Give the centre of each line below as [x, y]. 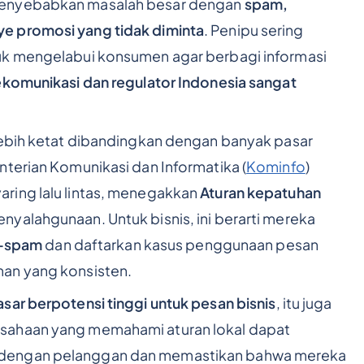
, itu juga [304, 303]
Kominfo [276, 166]
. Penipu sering [254, 30]
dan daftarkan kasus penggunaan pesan [180, 244]
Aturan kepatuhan [260, 192]
